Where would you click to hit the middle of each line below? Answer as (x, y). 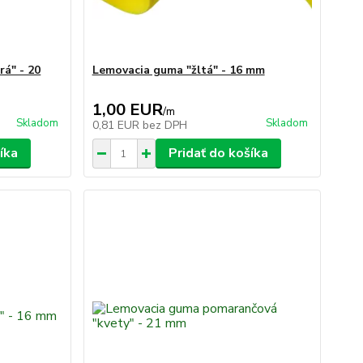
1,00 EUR (127, 110)
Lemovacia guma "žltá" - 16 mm (178, 70)
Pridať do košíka (218, 153)
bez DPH (164, 125)
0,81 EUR (117, 125)
